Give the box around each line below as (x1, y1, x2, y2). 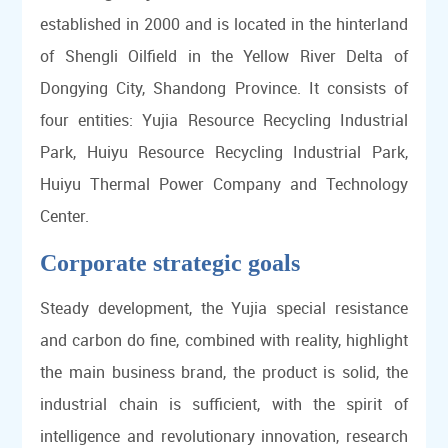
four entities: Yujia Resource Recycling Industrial (40, 109, 408, 132)
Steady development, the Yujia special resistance (40, 297, 408, 320)
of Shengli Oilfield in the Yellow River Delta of (40, 45, 408, 68)
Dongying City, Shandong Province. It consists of (40, 77, 408, 100)
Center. (40, 205, 90, 228)
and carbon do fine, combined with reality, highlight (40, 329, 408, 352)
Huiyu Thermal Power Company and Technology (40, 173, 408, 196)
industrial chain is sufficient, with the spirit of (40, 393, 408, 416)
